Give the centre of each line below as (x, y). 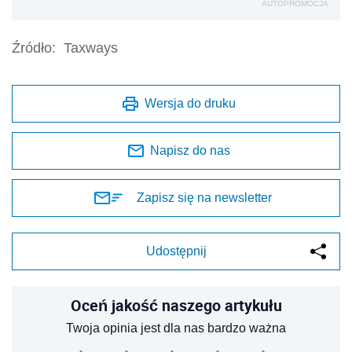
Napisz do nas (190, 150)
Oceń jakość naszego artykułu (176, 305)
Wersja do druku (190, 103)
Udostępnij (176, 251)
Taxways (91, 48)
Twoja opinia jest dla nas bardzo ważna (176, 328)
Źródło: (34, 48)
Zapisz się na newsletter (204, 197)
